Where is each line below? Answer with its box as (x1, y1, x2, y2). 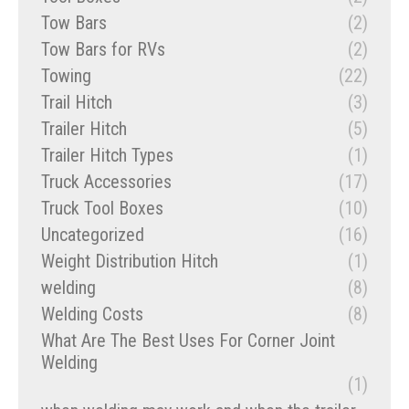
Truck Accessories (41, 171, 172, 194)
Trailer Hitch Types (41, 144, 173, 167)
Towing (41, 65, 91, 88)
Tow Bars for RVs (41, 38, 165, 61)
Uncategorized (41, 224, 144, 246)
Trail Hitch (41, 91, 112, 114)
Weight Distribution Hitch (41, 250, 218, 273)
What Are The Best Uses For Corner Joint (41, 330, 335, 352)
